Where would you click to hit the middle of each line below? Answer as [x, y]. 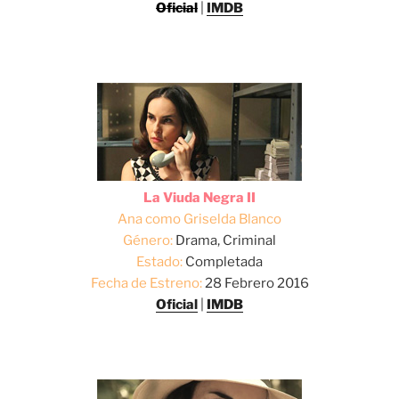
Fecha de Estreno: [146, 283]
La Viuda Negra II [199, 197]
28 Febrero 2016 [255, 283]
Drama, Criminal [224, 240]
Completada [223, 261]
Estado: [159, 261]
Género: [148, 240]
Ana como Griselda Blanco [199, 219]
